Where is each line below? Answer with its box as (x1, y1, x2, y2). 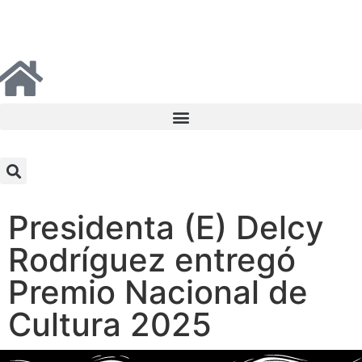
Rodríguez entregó (8, 240, 296, 280)
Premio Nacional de (8, 272, 308, 312)
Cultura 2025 (8, 305, 221, 344)
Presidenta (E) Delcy (8, 208, 324, 247)
